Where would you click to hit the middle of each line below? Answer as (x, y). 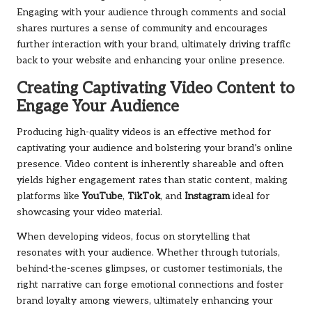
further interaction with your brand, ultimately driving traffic (154, 45)
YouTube (102, 197)
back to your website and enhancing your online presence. (151, 61)
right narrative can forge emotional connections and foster (150, 285)
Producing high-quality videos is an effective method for (144, 133)
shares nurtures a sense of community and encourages (142, 29)
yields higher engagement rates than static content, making (152, 181)
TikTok (144, 197)
